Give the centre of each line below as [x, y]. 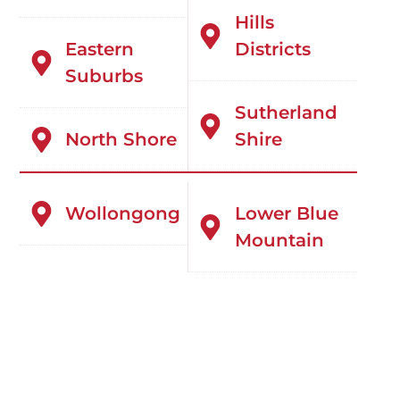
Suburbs [104, 76]
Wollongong [123, 214]
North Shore [121, 140]
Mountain [279, 241]
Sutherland [286, 113]
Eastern [100, 50]
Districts [272, 50]
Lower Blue [286, 214]
